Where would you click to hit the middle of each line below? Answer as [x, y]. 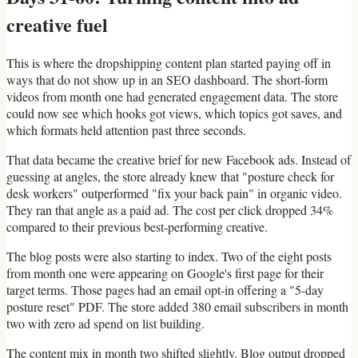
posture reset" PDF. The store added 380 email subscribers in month [177, 307]
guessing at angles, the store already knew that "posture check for [170, 177]
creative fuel [57, 25]
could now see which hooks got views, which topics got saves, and [174, 113]
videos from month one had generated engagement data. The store [172, 97]
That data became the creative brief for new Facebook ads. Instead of [179, 160]
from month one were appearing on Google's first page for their [165, 273]
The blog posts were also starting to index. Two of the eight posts [169, 257]
